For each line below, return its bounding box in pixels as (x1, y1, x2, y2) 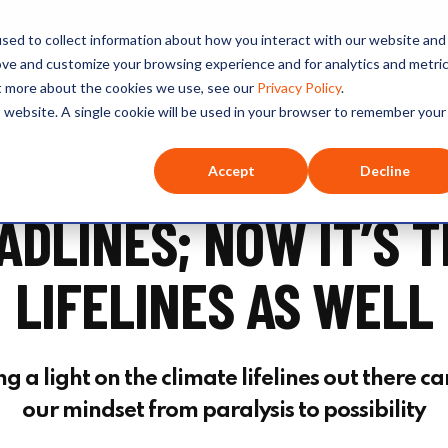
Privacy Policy (257, 79, 341, 96)
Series (239, 54, 300, 75)
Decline (360, 162, 410, 180)
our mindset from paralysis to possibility (22, 399, 426, 422)
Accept (207, 162, 255, 180)
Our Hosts (84, 54, 182, 75)
